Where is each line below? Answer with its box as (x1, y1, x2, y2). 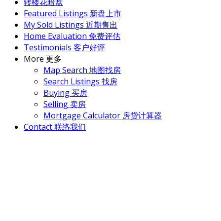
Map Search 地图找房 (43, 64, 121, 75)
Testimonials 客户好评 (24, 41, 105, 53)
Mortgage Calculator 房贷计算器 (43, 110, 162, 121)
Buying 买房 (43, 87, 87, 98)
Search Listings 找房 (43, 75, 117, 87)
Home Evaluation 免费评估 (24, 30, 120, 41)
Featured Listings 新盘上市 (24, 7, 121, 19)
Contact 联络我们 (24, 121, 86, 132)
